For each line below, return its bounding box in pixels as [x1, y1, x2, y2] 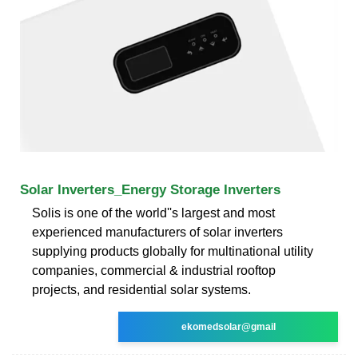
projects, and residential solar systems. [32, 282, 251, 296]
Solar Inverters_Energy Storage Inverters [20, 181, 280, 197]
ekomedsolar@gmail [181, 320, 276, 332]
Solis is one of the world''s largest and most [32, 205, 275, 220]
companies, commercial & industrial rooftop [32, 263, 276, 277]
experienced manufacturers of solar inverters [32, 225, 283, 239]
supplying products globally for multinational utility [32, 244, 313, 258]
